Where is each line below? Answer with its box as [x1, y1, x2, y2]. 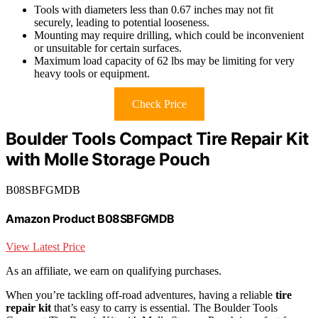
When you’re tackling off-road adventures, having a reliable [6, 289, 275, 302]
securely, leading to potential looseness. [34, 16, 209, 28]
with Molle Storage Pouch [6, 148, 210, 170]
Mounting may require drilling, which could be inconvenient [34, 28, 304, 41]
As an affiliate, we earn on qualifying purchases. [6, 265, 221, 278]
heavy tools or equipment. [34, 67, 150, 79]
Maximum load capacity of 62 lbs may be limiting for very [34, 54, 295, 67]
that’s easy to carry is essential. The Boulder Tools [51, 302, 278, 314]
